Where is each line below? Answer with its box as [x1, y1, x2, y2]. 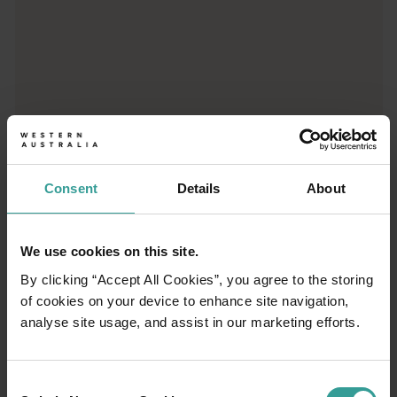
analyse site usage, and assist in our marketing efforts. [20, 314, 364, 330]
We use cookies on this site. [20, 244, 198, 259]
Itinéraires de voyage [50, 335, 231, 358]
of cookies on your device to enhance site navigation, [20, 292, 349, 308]
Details [176, 181, 221, 196]
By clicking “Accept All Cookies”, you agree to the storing [20, 271, 373, 287]
